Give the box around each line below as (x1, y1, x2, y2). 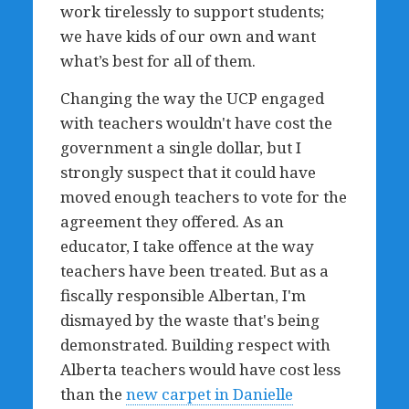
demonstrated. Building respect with (59, 334, 330, 355)
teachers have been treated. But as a (59, 260, 329, 281)
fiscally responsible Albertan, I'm (59, 285, 306, 306)
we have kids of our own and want (59, 26, 316, 47)
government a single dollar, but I (59, 137, 301, 158)
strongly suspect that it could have (59, 162, 316, 183)
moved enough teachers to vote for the (59, 186, 347, 207)
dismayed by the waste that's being (59, 309, 320, 330)
